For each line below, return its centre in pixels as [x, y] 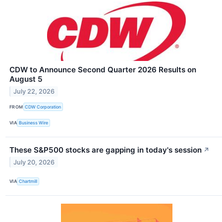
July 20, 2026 [34, 162]
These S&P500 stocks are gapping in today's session [106, 150]
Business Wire [34, 123]
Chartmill [28, 181]
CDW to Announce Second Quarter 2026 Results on [103, 70]
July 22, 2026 [34, 92]
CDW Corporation [43, 107]
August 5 [26, 79]
